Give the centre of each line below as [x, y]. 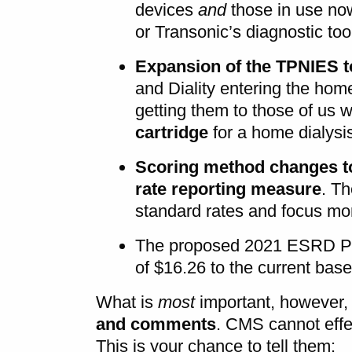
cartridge [172, 132]
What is [127, 302]
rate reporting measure [228, 189]
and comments [156, 324]
